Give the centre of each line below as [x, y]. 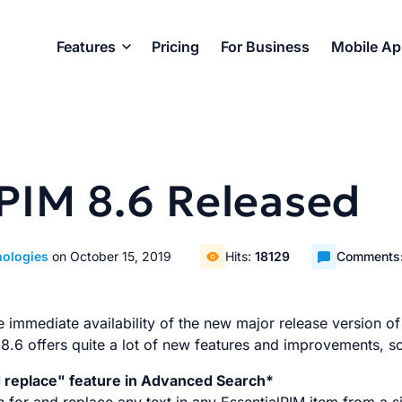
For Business [265, 47]
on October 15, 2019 [112, 256]
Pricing [175, 47]
